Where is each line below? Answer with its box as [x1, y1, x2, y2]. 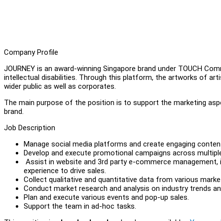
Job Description [4, 123, 55, 132]
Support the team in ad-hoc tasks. [24, 201, 136, 211]
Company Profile [4, 47, 58, 57]
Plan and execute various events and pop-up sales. [24, 192, 189, 202]
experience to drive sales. [24, 166, 106, 175]
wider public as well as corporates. [4, 81, 116, 91]
